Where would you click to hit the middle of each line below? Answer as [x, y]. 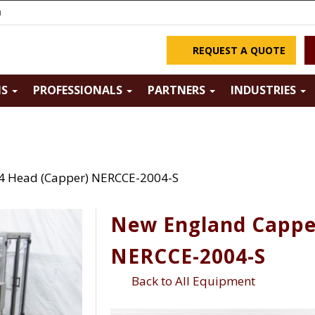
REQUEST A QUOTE [237, 50]
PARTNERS [178, 90]
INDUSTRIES [265, 90]
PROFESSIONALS [79, 90]
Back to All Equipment [190, 281]
